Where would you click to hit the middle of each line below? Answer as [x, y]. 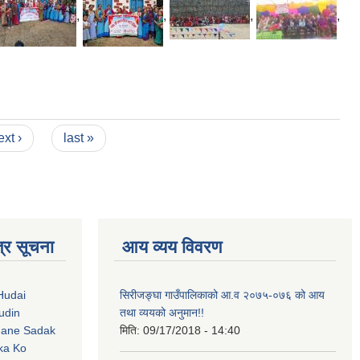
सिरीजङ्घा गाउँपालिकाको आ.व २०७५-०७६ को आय [222, 295]
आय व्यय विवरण [172, 247]
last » [78, 138]
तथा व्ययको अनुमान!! [162, 313]
